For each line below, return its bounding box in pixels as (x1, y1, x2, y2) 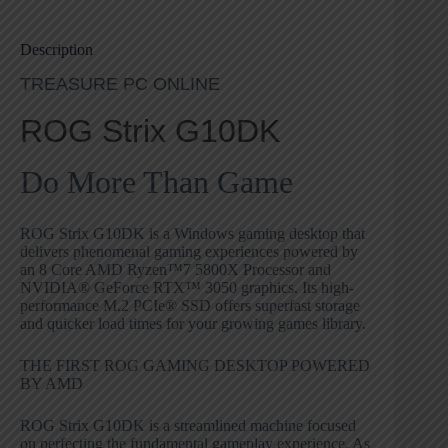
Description (20, 40, 93, 58)
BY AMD (20, 375, 83, 393)
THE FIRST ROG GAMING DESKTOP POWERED (20, 357, 370, 375)
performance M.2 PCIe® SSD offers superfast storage (20, 297, 360, 315)
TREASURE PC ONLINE (20, 73, 220, 94)
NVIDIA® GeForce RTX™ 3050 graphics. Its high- (20, 279, 354, 297)
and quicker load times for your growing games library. (20, 315, 370, 333)
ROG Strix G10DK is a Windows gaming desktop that (20, 225, 365, 243)
